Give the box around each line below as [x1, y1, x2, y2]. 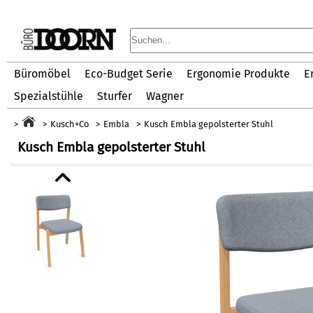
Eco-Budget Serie [85, 67, 173, 80]
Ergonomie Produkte [187, 67, 290, 80]
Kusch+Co [50, 119, 89, 129]
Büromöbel [14, 67, 71, 80]
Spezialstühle [14, 89, 83, 103]
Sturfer [97, 89, 132, 103]
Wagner [146, 89, 184, 103]
